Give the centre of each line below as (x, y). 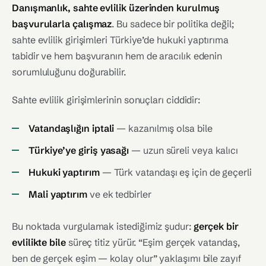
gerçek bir (216, 226)
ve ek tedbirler (119, 194)
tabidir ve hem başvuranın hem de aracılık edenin (117, 56)
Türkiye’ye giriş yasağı (79, 150)
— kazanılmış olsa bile (163, 128)
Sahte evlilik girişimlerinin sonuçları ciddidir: (106, 100)
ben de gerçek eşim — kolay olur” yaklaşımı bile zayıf (126, 258)
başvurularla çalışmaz (62, 24)
